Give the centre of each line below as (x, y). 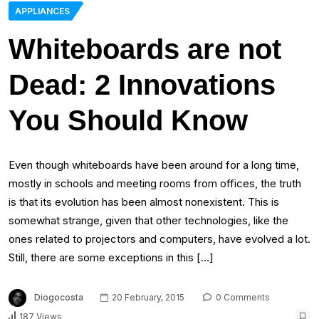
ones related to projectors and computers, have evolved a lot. (159, 239)
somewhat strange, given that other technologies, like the (148, 220)
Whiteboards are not (145, 49)
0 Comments (242, 297)
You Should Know (128, 120)
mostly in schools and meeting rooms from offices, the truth (155, 183)
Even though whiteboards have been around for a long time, (154, 164)
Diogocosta (59, 297)
